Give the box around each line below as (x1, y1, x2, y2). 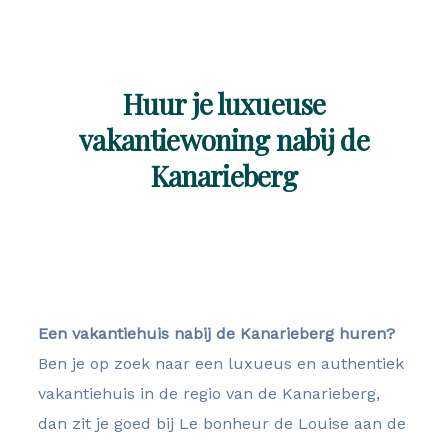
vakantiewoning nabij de (79, 121, 369, 158)
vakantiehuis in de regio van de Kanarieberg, (38, 384, 380, 403)
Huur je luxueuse (122, 85, 326, 122)
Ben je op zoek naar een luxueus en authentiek (38, 354, 404, 373)
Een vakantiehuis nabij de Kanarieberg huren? (38, 324, 395, 343)
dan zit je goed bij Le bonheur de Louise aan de (38, 414, 406, 433)
